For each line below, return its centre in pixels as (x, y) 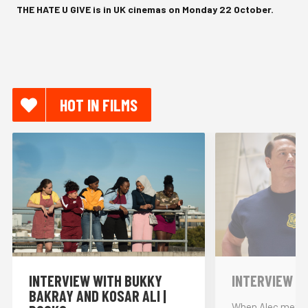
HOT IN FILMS (99, 104)
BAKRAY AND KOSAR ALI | (98, 295)
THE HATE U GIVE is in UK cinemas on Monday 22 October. (145, 9)
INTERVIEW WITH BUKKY (96, 280)
